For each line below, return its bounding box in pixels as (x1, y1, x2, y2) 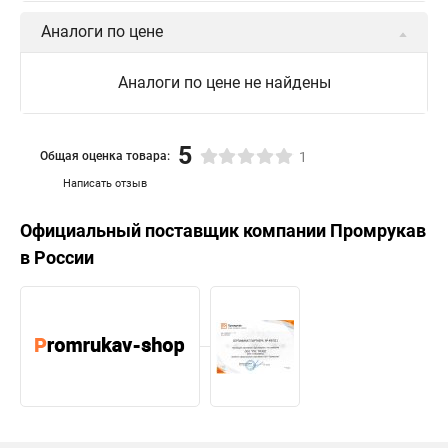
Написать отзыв (63, 177, 147, 190)
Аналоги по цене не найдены (117, 73, 331, 92)
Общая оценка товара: (40, 148, 170, 163)
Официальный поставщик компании (20, 220, 330, 241)
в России (20, 247, 94, 268)
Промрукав (330, 220, 426, 241)
